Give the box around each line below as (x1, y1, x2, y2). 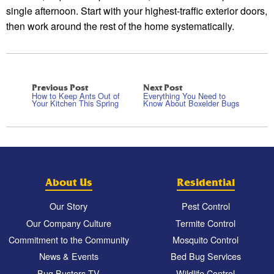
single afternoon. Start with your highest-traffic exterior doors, (6, 4, 267, 18)
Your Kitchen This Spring (32, 97, 119, 109)
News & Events (39, 250, 98, 263)
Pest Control (181, 199, 230, 213)
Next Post (143, 81, 182, 93)
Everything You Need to (143, 89, 226, 102)
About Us (45, 176, 92, 190)
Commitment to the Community (8, 232, 129, 246)
